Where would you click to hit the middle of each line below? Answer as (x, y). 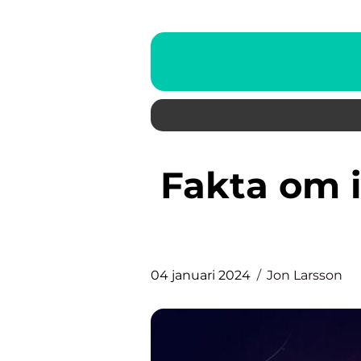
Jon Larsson (305, 275)
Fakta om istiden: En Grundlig (172, 185)
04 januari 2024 (201, 275)
